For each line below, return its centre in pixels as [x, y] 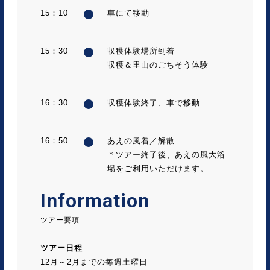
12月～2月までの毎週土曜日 [94, 262]
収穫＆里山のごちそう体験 [158, 64]
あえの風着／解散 [141, 140]
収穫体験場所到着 [141, 51]
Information [95, 200]
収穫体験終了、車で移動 [154, 102]
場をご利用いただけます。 [158, 168]
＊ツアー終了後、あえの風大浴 [166, 154]
